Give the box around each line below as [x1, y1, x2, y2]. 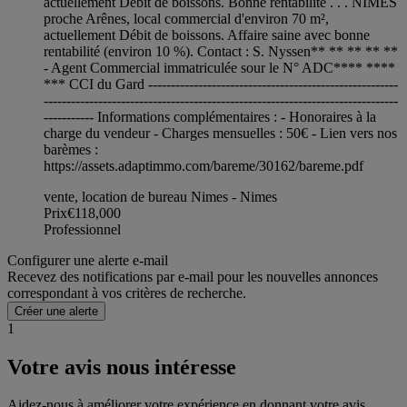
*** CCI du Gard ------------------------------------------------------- [44, 75, 398, 92]
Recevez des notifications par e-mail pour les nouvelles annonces [7, 268, 378, 284]
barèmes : [44, 141, 98, 157]
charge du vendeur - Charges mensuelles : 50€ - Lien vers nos [44, 124, 397, 141]
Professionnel [44, 221, 121, 237]
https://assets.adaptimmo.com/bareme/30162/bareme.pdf [44, 157, 363, 174]
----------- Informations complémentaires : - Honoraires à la [44, 108, 376, 124]
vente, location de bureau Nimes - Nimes [44, 188, 277, 204]
